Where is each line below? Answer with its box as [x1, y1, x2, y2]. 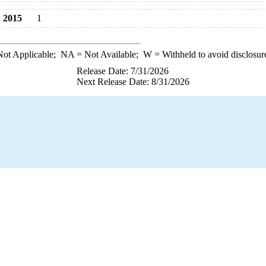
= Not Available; [74, 49, 143, 59]
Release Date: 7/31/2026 [77, 66, 169, 76]
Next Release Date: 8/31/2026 [77, 77, 189, 87]
